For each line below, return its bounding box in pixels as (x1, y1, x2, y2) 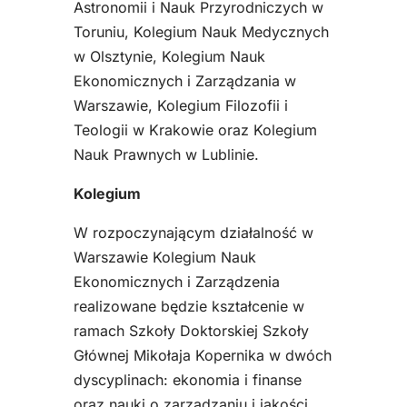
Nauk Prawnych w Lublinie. (73, 145, 259, 164)
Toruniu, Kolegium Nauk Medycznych (73, 23, 329, 42)
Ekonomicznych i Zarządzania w (73, 72, 296, 91)
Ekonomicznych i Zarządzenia (73, 273, 280, 292)
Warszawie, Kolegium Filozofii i (73, 96, 288, 115)
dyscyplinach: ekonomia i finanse (73, 371, 302, 390)
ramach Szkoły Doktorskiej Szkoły (73, 322, 309, 341)
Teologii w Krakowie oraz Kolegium (73, 121, 317, 140)
